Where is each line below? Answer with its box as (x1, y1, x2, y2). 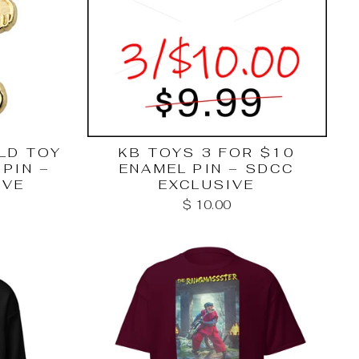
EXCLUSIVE (158, 175, 256, 193)
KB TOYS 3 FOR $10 (119, 143, 296, 161)
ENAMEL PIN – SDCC (119, 159, 295, 177)
